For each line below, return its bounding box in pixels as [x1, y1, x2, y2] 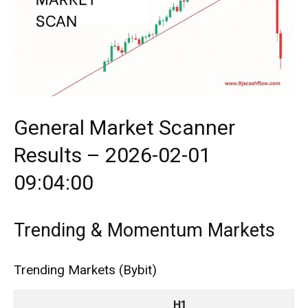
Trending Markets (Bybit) [14, 262, 157, 278]
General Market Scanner [14, 115, 235, 140]
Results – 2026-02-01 [14, 143, 211, 167]
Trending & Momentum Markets [14, 219, 275, 241]
